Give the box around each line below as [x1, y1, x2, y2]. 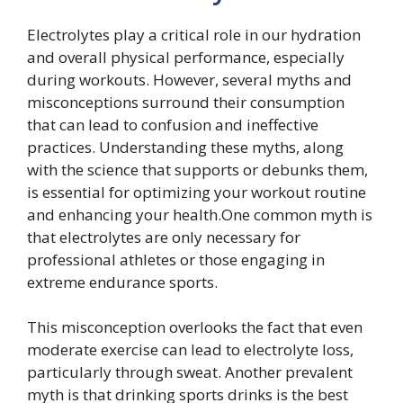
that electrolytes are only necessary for [27, 226, 300, 247]
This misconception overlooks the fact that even [27, 317, 363, 338]
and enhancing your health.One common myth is [27, 203, 372, 225]
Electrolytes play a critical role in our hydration [27, 23, 361, 45]
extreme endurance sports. [27, 271, 218, 292]
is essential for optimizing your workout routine [27, 181, 366, 202]
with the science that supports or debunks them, [27, 158, 368, 180]
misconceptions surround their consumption [27, 91, 345, 112]
